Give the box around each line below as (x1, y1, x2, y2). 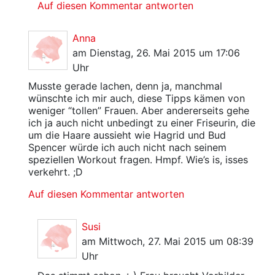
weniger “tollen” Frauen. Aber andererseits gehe (28, 104, 249, 117)
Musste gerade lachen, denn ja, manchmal (28, 80, 222, 92)
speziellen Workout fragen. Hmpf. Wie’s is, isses (28, 153, 248, 166)
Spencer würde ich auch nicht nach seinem (28, 141, 227, 153)
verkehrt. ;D (28, 166, 83, 178)
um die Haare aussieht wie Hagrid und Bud (28, 129, 226, 141)
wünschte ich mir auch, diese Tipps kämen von (28, 92, 245, 104)
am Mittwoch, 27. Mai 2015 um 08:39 (82, 235, 254, 247)
